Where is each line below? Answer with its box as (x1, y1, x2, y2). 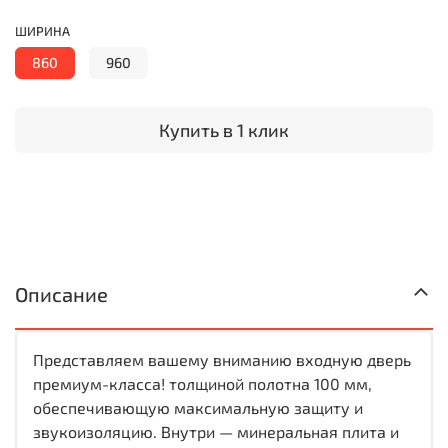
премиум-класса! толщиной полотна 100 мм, (33, 373, 372, 393)
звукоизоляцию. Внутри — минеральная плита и (33, 421, 399, 441)
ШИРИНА (15, 23, 70, 40)
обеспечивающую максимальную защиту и (33, 397, 363, 417)
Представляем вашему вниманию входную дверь (33, 349, 411, 369)
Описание (15, 281, 108, 306)
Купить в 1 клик (159, 119, 289, 142)
